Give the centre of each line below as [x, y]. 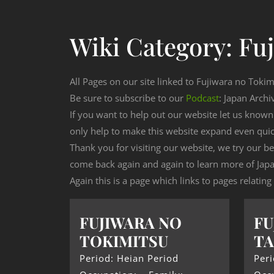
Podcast [202, 98]
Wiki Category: [154, 46]
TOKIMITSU [124, 241]
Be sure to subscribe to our [128, 98]
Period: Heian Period [129, 258]
